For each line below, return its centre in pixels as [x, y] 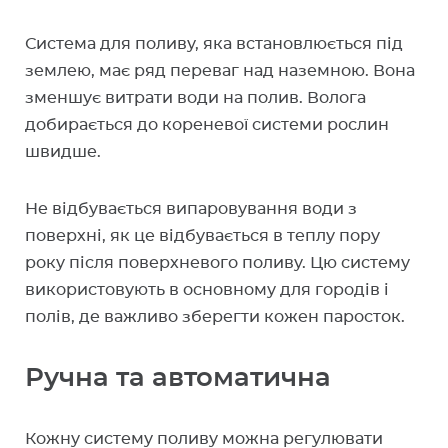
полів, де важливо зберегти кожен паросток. [215, 317]
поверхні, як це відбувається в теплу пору [202, 236]
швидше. [63, 152]
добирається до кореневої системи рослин [207, 125]
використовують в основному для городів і [207, 290]
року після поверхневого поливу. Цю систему [217, 263]
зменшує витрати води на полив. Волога [195, 98]
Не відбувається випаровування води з [191, 209]
